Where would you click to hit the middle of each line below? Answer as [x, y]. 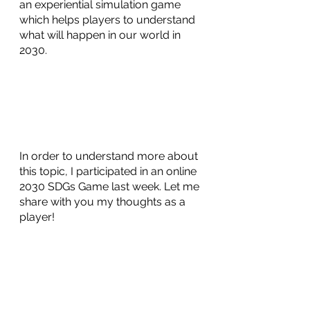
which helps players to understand [109, 20]
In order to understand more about [110, 156]
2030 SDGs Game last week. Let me [111, 186]
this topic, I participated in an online [109, 171]
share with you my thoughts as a [104, 201]
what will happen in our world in [101, 35]
